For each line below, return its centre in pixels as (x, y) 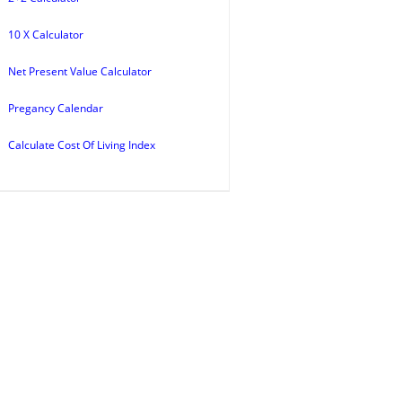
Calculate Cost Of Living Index (82, 145)
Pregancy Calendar (56, 108)
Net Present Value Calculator (80, 71)
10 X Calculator (46, 35)
